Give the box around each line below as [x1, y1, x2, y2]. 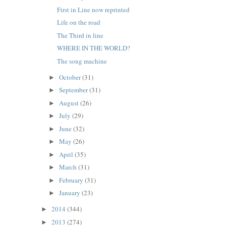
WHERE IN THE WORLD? [57, 43, 131, 53]
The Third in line [57, 30, 104, 40]
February [59, 175, 85, 185]
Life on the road [57, 18, 101, 27]
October [59, 72, 83, 82]
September [59, 85, 90, 95]
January [59, 188, 82, 198]
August [59, 98, 81, 107]
